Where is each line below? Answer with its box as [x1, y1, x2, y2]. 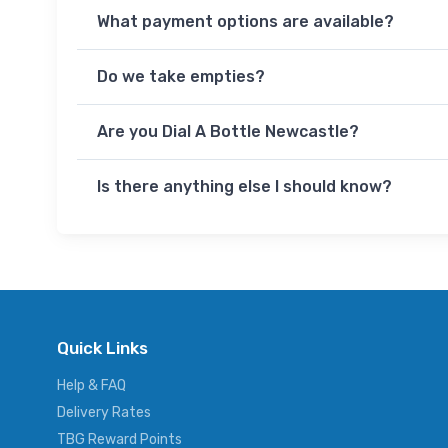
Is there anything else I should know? [97, 177, 392, 197]
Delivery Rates [57, 403, 151, 421]
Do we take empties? [97, 67, 265, 87]
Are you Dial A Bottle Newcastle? [97, 122, 359, 142]
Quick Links [57, 337, 148, 358]
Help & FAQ [57, 376, 126, 394]
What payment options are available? [97, 12, 394, 32]
